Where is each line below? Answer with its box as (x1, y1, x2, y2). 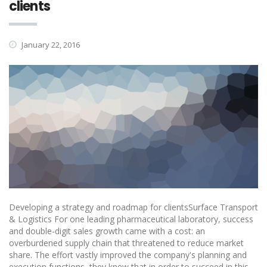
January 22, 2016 (20, 39, 80, 50)
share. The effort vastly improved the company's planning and (9, 249, 247, 261)
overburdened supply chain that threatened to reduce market (9, 237, 244, 249)
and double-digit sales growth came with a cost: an (9, 225, 205, 237)
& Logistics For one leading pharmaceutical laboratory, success (9, 213, 253, 225)
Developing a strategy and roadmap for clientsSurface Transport (9, 201, 258, 213)
